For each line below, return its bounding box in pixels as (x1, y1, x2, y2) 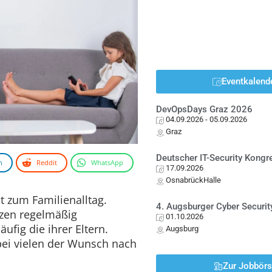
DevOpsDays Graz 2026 (156, 104, 253, 115)
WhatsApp (91, 157, 123, 167)
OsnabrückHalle (166, 175, 222, 185)
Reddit (36, 157, 57, 167)
